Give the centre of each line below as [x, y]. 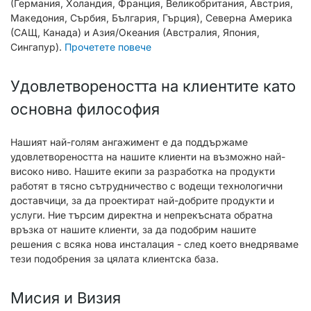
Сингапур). [37, 47]
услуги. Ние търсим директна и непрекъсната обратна [142, 215]
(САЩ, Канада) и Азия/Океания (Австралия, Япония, [135, 33]
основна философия [85, 109]
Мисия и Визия [66, 298]
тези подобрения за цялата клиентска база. [115, 259]
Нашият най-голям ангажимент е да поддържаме [129, 142]
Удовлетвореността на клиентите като [153, 86]
